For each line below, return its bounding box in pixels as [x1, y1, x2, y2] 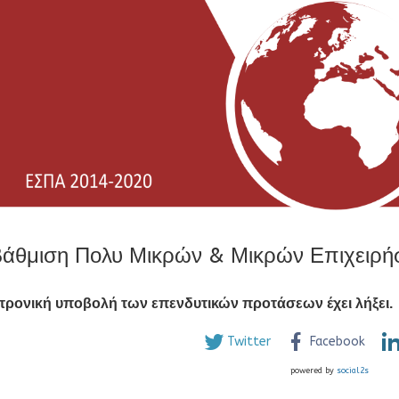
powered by [290, 365, 338, 375]
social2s [337, 365, 370, 375]
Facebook [310, 333, 366, 349]
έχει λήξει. [326, 295, 393, 311]
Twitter [227, 333, 272, 349]
